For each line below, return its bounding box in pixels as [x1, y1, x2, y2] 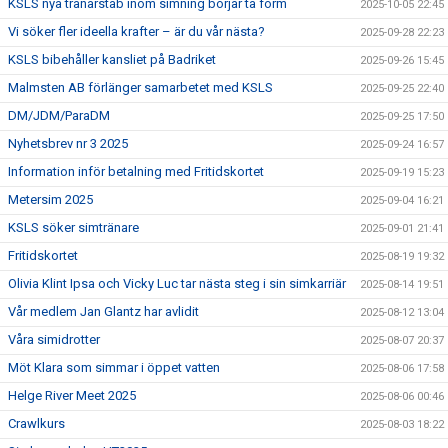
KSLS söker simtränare [8, 220, 139, 235]
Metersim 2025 [8, 192, 93, 207]
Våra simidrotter [8, 332, 100, 347]
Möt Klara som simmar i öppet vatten [8, 360, 220, 375]
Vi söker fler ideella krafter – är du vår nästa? [8, 24, 265, 39]
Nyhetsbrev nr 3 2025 [8, 136, 128, 151]
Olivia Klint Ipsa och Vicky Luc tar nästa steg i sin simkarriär [8, 276, 346, 291]
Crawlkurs [8, 416, 65, 431]
